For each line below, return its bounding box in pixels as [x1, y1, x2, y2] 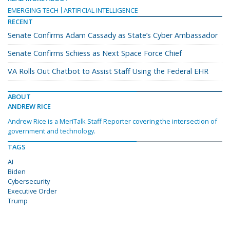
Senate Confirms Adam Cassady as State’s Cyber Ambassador [8, 30, 218, 41]
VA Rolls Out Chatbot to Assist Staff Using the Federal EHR [8, 66, 208, 76]
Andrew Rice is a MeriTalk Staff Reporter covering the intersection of [8, 117, 217, 126]
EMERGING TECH [8, 6, 59, 15]
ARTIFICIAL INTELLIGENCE [64, 6, 138, 15]
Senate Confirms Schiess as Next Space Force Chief [8, 48, 182, 59]
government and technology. [8, 126, 95, 136]
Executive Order [8, 186, 57, 196]
